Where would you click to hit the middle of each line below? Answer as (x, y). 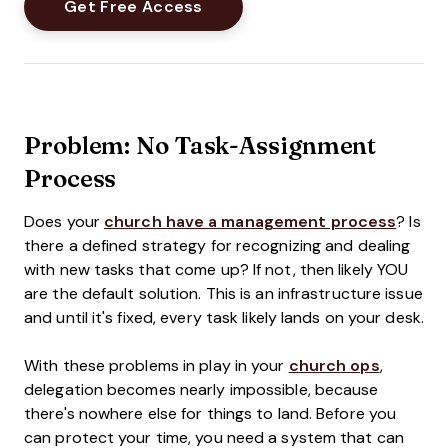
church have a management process (250, 221)
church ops (334, 365)
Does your (64, 221)
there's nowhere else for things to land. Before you (210, 413)
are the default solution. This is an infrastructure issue (223, 293)
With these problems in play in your (156, 365)
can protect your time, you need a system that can (214, 437)
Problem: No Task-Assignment (200, 144)
